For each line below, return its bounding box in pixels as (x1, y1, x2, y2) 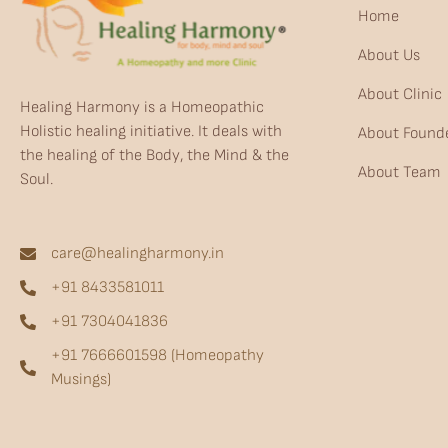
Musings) (51, 369, 111, 389)
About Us (357, 46, 420, 66)
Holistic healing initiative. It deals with (20, 121, 282, 141)
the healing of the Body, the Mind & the (20, 145, 289, 165)
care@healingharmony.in (51, 243, 224, 263)
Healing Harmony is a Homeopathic (20, 97, 264, 117)
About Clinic (357, 85, 442, 105)
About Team (357, 163, 441, 183)
